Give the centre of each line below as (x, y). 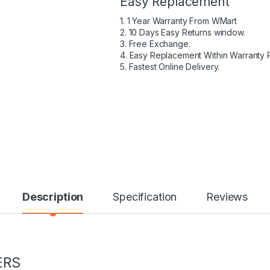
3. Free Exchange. (155, 44)
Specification (145, 197)
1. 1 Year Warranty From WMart (178, 21)
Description (53, 197)
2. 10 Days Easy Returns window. (183, 32)
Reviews (227, 197)
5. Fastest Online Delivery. (170, 67)
